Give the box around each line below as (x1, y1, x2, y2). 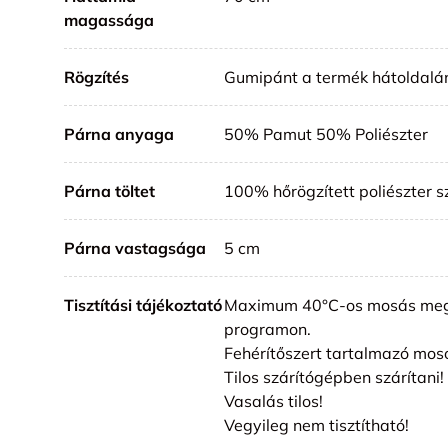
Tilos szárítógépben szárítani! (224, 366, 444, 387)
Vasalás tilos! (224, 390, 323, 411)
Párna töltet (64, 180, 155, 201)
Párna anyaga (64, 123, 174, 144)
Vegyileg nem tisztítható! (224, 414, 409, 435)
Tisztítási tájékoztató (64, 294, 222, 315)
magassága (64, 9, 154, 30)
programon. (224, 318, 311, 339)
